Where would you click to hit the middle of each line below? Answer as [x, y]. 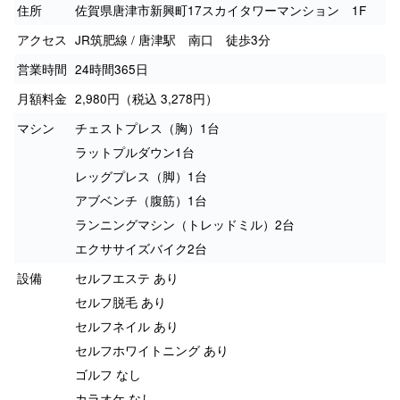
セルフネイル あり [127, 326]
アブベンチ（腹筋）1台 [141, 200]
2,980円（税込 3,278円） [146, 99]
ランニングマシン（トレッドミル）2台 [185, 225]
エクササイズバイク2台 [141, 249]
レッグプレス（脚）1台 [141, 176]
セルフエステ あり [127, 278]
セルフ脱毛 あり [121, 302]
